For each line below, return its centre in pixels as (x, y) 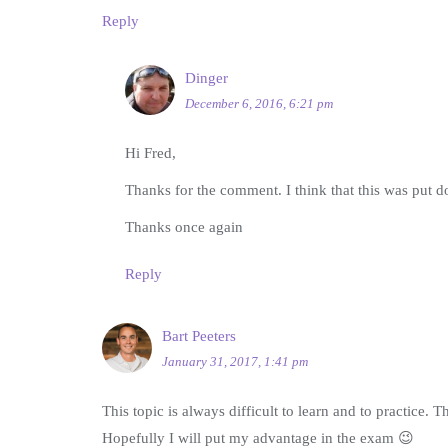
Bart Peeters (199, 336)
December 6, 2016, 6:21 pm (258, 104)
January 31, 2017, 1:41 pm (235, 362)
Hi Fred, (150, 153)
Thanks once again (183, 227)
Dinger (206, 78)
